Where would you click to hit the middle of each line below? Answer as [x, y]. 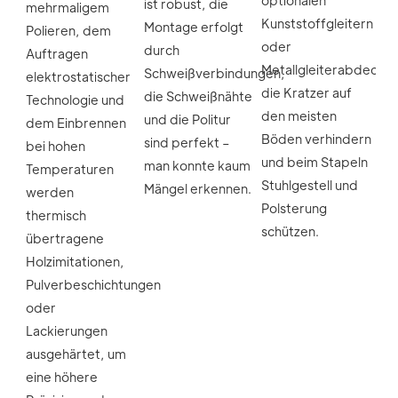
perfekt [195, 142]
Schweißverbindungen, [214, 72]
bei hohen [56, 145]
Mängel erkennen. [197, 188]
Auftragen [57, 53]
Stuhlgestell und [310, 184]
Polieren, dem [68, 30]
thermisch [56, 215]
